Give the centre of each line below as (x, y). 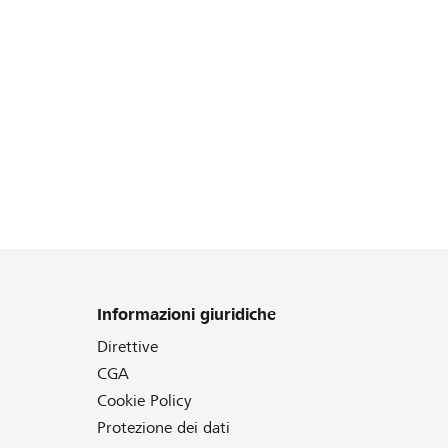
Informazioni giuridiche (186, 314)
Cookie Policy (144, 400)
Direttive (127, 346)
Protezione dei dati (163, 427)
